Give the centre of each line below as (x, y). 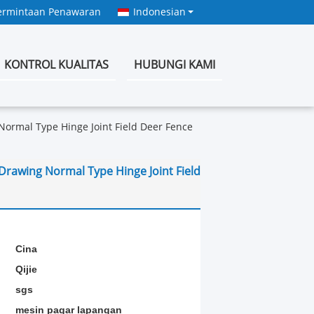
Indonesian (159, 12)
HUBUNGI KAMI (175, 65)
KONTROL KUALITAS (56, 65)
